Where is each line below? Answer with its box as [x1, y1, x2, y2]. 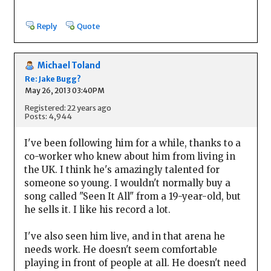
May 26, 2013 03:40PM [24, 85, 105, 95]
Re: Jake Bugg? [24, 74, 81, 83]
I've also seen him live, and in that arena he [24, 230, 225, 242]
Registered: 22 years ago [24, 102, 111, 113]
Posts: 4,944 [24, 111, 72, 121]
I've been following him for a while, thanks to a [24, 137, 241, 149]
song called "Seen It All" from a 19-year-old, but [24, 190, 241, 202]
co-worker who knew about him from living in [24, 150, 235, 162]
